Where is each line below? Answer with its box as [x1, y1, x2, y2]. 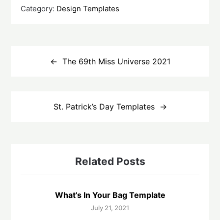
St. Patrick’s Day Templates [53, 102, 155, 112]
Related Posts [75, 155, 145, 168]
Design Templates [56, 4, 120, 14]
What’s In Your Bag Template [55, 190, 165, 200]
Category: [21, 4, 57, 14]
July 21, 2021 [91, 204, 129, 212]
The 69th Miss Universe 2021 [62, 56, 170, 67]
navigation [10, 55, 61, 67]
